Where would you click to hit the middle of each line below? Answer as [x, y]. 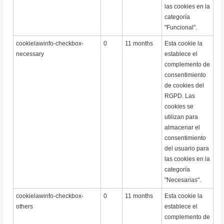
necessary [30, 54]
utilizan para [181, 117]
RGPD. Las [180, 96]
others [25, 207]
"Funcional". [181, 28]
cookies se [179, 107]
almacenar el [182, 128]
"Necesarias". [183, 180]
